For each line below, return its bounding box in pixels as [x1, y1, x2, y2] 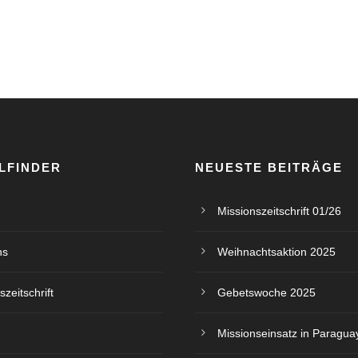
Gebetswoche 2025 [217, 286, 316, 299]
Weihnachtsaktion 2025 [217, 245, 336, 258]
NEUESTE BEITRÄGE [195, 161, 343, 174]
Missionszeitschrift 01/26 [217, 205, 341, 217]
